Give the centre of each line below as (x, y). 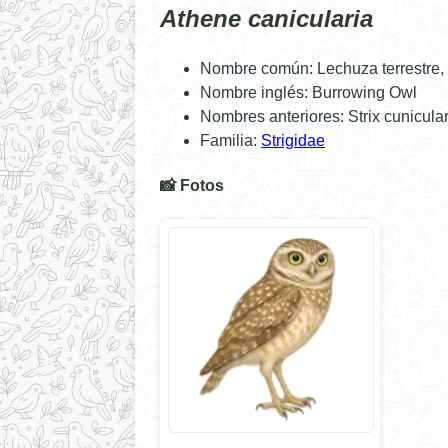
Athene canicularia (266, 18)
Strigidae (293, 140)
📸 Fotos (192, 186)
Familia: (230, 140)
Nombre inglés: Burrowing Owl (308, 92)
